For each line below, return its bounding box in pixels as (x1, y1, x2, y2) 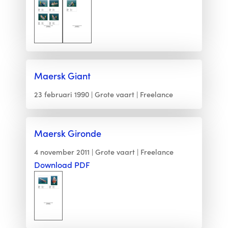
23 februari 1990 (34, 89, 89, 100)
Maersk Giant (34, 69, 91, 82)
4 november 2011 (34, 147, 90, 157)
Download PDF (34, 159, 90, 170)
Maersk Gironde (34, 127, 101, 140)
